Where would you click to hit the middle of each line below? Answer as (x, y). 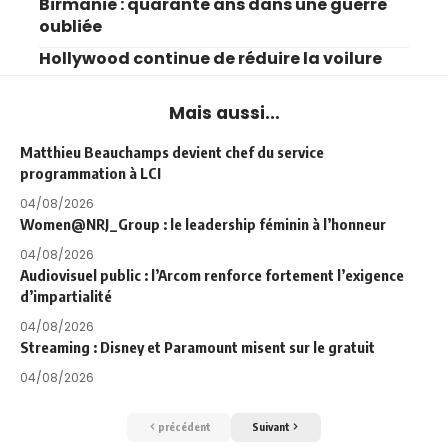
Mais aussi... (224, 113)
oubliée (70, 27)
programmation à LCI (90, 173)
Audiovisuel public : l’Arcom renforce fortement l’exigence (212, 275)
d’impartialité (66, 296)
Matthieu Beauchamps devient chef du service (172, 152)
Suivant (270, 427)
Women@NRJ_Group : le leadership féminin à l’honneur (203, 224)
